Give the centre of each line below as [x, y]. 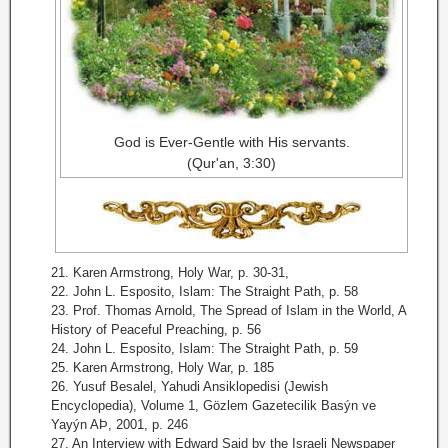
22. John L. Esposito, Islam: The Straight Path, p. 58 [204, 291]
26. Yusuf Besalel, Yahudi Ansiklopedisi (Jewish [189, 386]
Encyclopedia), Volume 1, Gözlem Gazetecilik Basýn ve [213, 405]
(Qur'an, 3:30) [231, 163]
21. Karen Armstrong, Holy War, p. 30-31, [170, 272]
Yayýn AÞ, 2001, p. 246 [119, 424]
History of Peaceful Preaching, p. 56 [156, 329]
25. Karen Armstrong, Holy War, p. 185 [162, 367]
